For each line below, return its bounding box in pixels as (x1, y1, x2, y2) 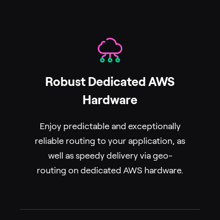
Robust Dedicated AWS (45, 75, 175, 89)
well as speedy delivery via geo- (48, 151, 172, 161)
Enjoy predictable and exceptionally (39, 121, 181, 132)
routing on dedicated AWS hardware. (37, 165, 183, 176)
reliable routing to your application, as (35, 136, 185, 146)
